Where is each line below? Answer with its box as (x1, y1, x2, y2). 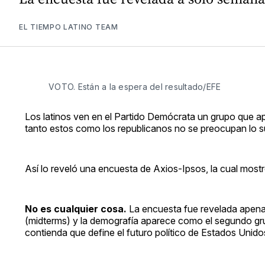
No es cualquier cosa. (25, 202, 127, 215)
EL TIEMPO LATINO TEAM (19, 22, 118, 31)
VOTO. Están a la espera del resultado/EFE (49, 81, 221, 92)
